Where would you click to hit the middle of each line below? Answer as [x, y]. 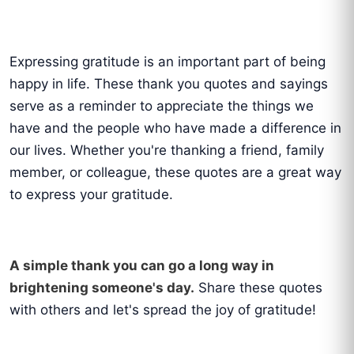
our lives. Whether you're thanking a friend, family [167, 150]
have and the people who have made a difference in [175, 128]
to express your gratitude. [93, 194]
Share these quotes [258, 287]
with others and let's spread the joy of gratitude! [163, 309]
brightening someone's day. [102, 287]
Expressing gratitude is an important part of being [168, 61]
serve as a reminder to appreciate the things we [162, 105]
